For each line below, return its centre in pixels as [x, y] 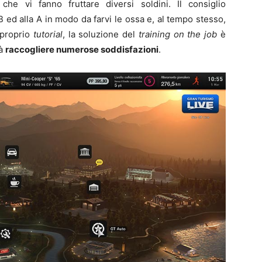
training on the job [178, 34]
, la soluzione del [100, 34]
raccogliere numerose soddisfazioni [82, 49]
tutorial [48, 34]
